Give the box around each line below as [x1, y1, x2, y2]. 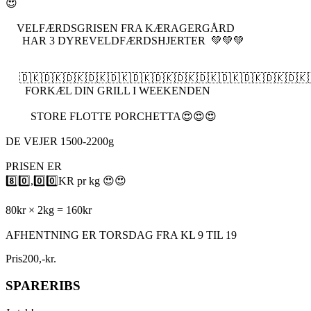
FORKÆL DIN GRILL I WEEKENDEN [6, 85, 210, 97]
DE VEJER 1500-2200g [6, 135, 119, 148]
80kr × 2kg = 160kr [6, 204, 92, 217]
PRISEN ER [6, 160, 67, 173]
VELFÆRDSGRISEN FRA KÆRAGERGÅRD [6, 22, 235, 35]
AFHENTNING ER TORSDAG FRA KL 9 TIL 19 [6, 229, 237, 242]
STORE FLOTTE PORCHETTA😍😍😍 [6, 110, 217, 123]
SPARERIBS [6, 278, 81, 294]
